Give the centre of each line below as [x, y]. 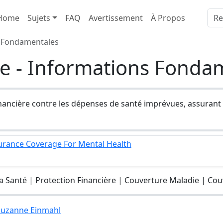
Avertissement [115, 18]
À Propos [168, 18]
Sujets [39, 18]
